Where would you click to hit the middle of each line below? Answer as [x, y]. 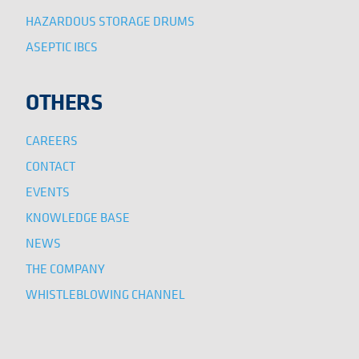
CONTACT [50, 165]
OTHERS [64, 101]
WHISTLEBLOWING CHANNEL [105, 294]
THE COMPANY [65, 268]
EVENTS [48, 191]
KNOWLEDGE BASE [78, 217]
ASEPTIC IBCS [62, 46]
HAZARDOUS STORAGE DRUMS [110, 20]
